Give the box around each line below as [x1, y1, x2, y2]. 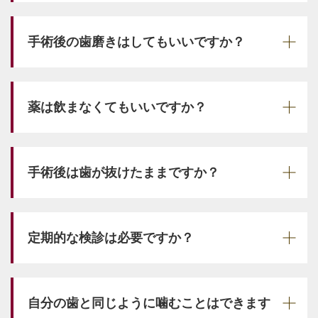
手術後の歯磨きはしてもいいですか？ [28, 34, 245, 49]
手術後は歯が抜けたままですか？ [28, 165, 219, 180]
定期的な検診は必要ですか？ [28, 230, 194, 245]
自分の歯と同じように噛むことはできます [28, 295, 270, 310]
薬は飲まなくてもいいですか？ [28, 99, 207, 114]
